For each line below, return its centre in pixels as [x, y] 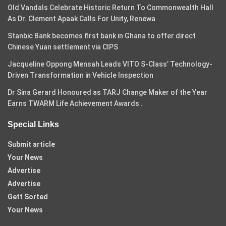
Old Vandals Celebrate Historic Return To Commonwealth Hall [110, 8]
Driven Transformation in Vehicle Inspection [80, 75]
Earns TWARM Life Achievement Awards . [75, 104]
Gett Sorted [28, 197]
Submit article [31, 145]
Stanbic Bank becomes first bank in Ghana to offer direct [102, 36]
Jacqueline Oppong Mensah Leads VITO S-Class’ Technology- [110, 64]
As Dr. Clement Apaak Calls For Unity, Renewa [81, 19]
